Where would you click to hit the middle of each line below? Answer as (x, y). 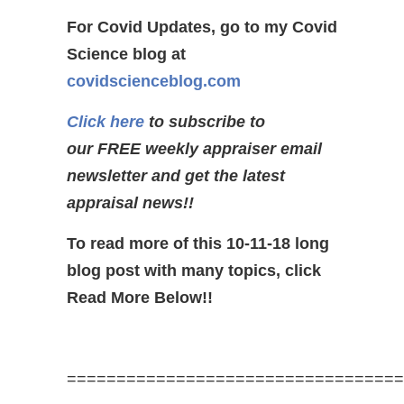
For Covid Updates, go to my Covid (202, 27)
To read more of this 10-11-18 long (198, 243)
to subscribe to (205, 122)
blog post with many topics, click (194, 271)
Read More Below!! (140, 298)
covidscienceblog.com (154, 81)
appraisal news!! (130, 203)
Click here (106, 122)
